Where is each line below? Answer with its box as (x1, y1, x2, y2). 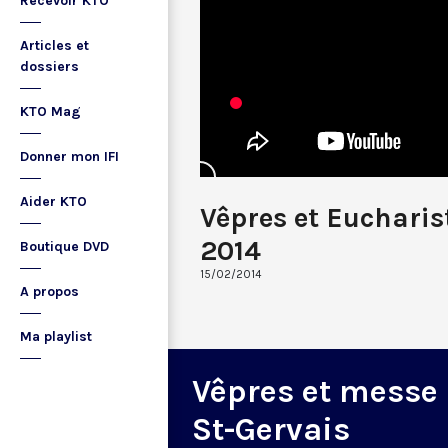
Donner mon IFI (20, 148, 119, 165)
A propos (20, 283, 79, 300)
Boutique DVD (20, 238, 109, 255)
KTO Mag (20, 103, 81, 120)
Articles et (20, 37, 89, 54)
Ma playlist (20, 328, 92, 345)
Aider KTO (20, 193, 87, 210)
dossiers (20, 58, 79, 75)
